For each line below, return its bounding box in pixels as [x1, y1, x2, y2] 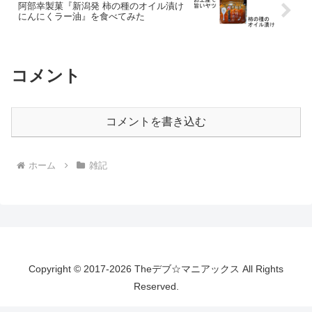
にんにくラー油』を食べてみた [18, 10, 145, 22]
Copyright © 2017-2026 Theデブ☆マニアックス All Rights [29, 263, 283, 275]
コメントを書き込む [106, 116, 206, 128]
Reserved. [133, 281, 179, 292]
